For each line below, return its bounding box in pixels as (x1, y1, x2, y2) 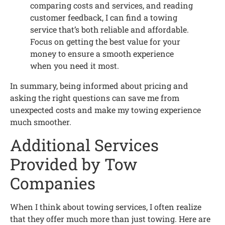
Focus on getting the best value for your (30, 36, 180, 47)
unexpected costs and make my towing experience (10, 104, 201, 116)
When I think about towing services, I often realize (10, 201, 201, 212)
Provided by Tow (10, 153, 137, 175)
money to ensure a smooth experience (30, 48, 174, 59)
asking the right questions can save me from (10, 92, 179, 103)
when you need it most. (30, 60, 119, 71)
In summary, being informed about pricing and (10, 80, 188, 91)
